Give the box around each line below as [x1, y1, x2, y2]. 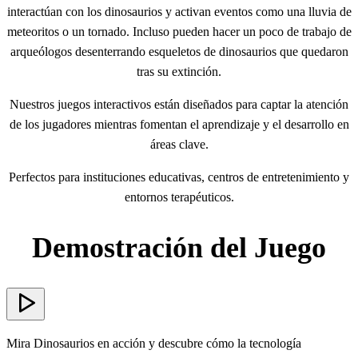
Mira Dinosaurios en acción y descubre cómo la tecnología [6, 336, 301, 351]
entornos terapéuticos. [124, 189, 234, 204]
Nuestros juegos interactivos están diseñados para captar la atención [10, 97, 348, 111]
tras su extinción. [137, 64, 221, 78]
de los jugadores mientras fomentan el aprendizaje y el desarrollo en [9, 117, 349, 131]
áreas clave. [149, 137, 209, 151]
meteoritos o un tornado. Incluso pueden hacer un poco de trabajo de [6, 24, 352, 38]
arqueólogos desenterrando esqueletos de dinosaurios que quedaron [10, 44, 348, 58]
